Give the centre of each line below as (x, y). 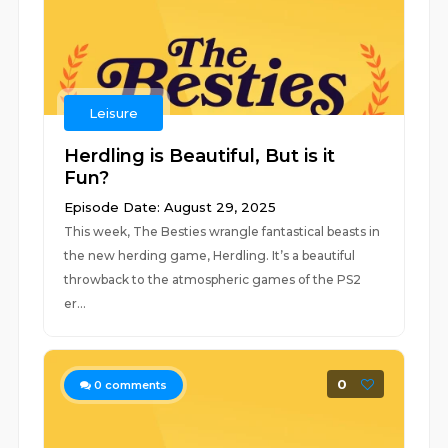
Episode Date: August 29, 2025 (170, 207)
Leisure (114, 113)
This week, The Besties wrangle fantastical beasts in (222, 231)
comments (135, 385)
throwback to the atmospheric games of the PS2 (213, 279)
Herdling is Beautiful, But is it (200, 156)
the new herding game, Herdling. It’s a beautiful (210, 255)
